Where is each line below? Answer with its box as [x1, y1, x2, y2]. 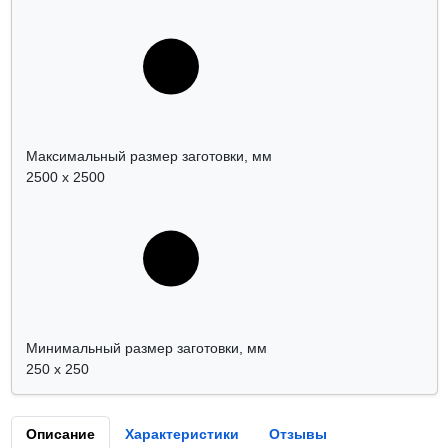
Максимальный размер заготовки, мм [25, 148, 272, 165]
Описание [25, 426, 95, 443]
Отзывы [268, 426, 327, 443]
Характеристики [124, 426, 239, 443]
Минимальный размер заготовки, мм [25, 340, 267, 357]
